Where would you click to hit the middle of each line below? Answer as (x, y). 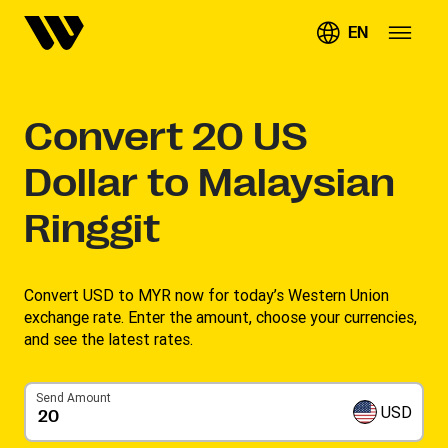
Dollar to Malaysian (209, 183)
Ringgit (92, 229)
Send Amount (73, 397)
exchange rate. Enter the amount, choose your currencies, (220, 317)
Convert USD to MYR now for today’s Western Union (206, 295)
